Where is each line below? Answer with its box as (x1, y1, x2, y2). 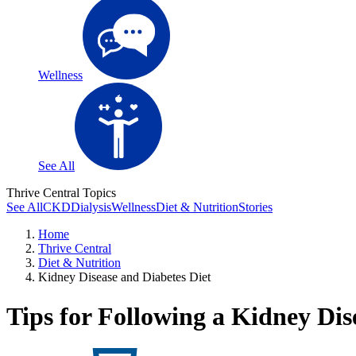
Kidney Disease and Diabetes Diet (38, 270, 211, 284)
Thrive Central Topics (6, 186, 116, 200)
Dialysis (71, 200, 111, 215)
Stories (238, 200, 273, 215)
